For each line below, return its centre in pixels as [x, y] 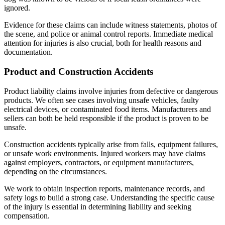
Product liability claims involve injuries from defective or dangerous [111, 91]
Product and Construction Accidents [79, 72]
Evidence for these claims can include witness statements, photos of [110, 25]
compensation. [27, 215]
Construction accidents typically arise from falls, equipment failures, [111, 144]
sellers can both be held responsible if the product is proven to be [106, 118]
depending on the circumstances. [55, 171]
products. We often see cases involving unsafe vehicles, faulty [101, 100]
